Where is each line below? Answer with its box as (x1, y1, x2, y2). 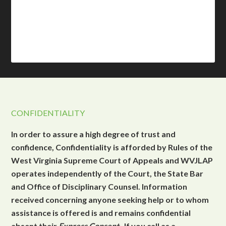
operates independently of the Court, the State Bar (11, 168, 204, 178)
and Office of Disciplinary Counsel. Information (11, 182, 188, 191)
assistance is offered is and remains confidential (11, 208, 191, 217)
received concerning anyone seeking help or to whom (11, 195, 209, 204)
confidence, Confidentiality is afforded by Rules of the (11, 142, 213, 152)
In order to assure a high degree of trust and (11, 129, 176, 139)
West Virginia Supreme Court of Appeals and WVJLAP (11, 155, 213, 165)
